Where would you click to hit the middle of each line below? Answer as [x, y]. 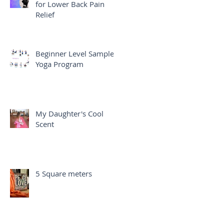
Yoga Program [59, 64]
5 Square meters [64, 173]
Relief [45, 14]
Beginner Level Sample [75, 53]
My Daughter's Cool [69, 113]
